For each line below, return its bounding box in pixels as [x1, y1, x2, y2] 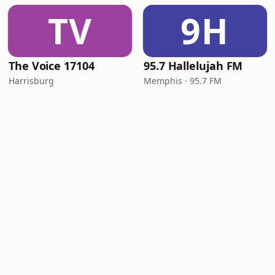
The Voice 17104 [9, 58, 95, 73]
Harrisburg [9, 75, 54, 87]
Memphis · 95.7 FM [144, 75, 222, 87]
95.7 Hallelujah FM [144, 58, 243, 73]
